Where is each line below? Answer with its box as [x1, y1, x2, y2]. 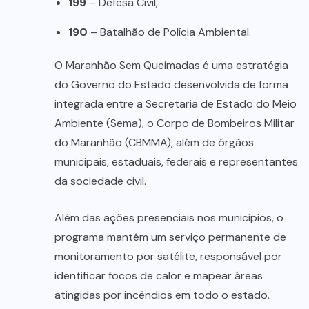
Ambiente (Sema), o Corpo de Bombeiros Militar [54, 116, 295, 131]
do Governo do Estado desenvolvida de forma [54, 77, 288, 92]
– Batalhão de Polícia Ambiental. [88, 25, 251, 40]
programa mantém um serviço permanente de [54, 230, 286, 245]
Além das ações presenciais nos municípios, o [54, 210, 283, 226]
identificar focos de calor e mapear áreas [54, 268, 263, 283]
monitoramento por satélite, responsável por [54, 249, 282, 264]
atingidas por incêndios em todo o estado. [54, 288, 270, 303]
